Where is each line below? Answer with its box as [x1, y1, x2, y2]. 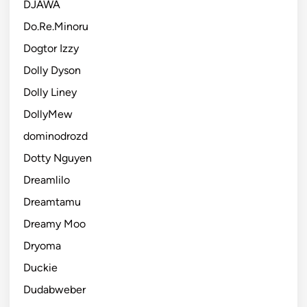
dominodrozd [23, 129, 88, 143]
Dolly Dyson [23, 63, 81, 77]
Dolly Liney [23, 85, 77, 99]
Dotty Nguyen [23, 151, 92, 164]
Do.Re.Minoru [23, 19, 88, 33]
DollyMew [23, 107, 73, 121]
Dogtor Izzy [23, 41, 79, 55]
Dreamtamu [23, 195, 81, 208]
